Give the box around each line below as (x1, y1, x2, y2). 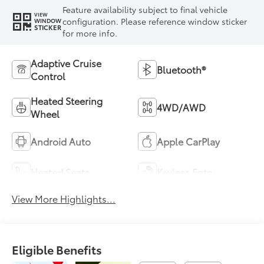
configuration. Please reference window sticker (62, 15, 247, 27)
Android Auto (31, 134, 91, 148)
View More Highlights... (12, 191, 116, 205)
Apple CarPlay (157, 134, 220, 148)
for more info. (62, 27, 118, 39)
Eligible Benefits (12, 240, 103, 258)
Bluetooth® (157, 62, 206, 76)
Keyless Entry (157, 164, 215, 179)
